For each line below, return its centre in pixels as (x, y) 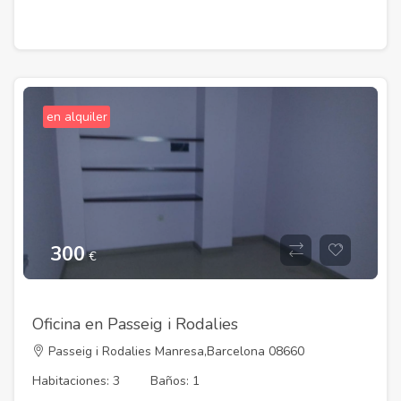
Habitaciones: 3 (76, 381)
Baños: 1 (175, 381)
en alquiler (77, 117)
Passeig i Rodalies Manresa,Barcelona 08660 (175, 351)
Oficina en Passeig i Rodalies (135, 324)
